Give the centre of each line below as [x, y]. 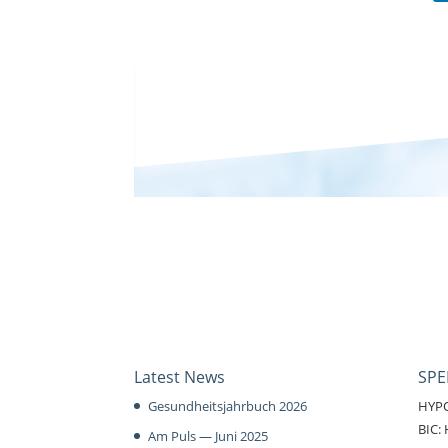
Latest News [180, 377]
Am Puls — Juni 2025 [208, 435]
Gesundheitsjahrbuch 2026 [228, 406]
